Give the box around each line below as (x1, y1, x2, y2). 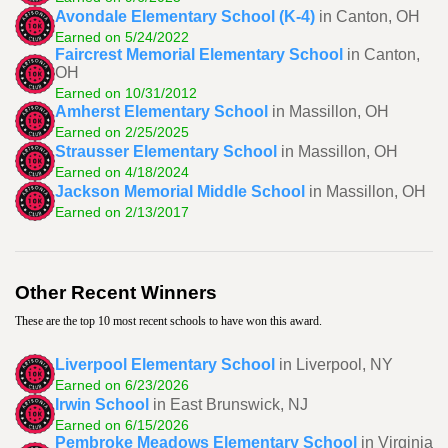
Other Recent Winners (15, 282, 217, 303)
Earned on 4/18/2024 (55, 163, 189, 180)
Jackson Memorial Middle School (55, 182, 305, 200)
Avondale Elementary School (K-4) (55, 7, 315, 25)
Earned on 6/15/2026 (55, 416, 189, 433)
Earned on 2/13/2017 (55, 203, 189, 220)
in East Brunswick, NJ (153, 395, 308, 413)
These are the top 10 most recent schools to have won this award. (15, 314, 322, 328)
